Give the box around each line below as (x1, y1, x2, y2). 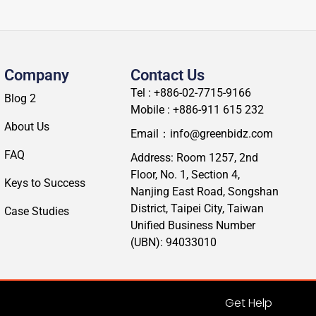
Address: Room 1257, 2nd (130, 150, 258, 164)
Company (4, 66, 69, 84)
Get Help (225, 294, 272, 311)
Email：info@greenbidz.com (130, 126, 273, 140)
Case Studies (4, 204, 69, 218)
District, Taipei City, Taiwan (130, 201, 264, 215)
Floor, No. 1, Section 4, (130, 167, 240, 181)
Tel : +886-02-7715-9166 (130, 85, 251, 99)
